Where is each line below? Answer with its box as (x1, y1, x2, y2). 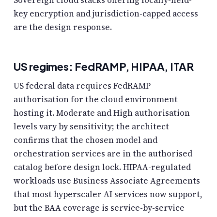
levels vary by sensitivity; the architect (14, 121, 169, 133)
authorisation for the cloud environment (14, 93, 178, 106)
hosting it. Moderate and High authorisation (14, 107, 190, 119)
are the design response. (14, 21, 112, 33)
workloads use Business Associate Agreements (14, 175, 200, 187)
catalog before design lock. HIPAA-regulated (14, 161, 191, 173)
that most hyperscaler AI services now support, (14, 188, 202, 201)
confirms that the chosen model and (14, 134, 157, 146)
